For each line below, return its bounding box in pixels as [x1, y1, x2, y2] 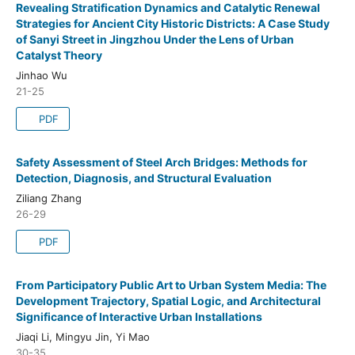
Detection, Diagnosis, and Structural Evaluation [15, 170, 272, 185]
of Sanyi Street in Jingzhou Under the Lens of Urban [15, 32, 294, 46]
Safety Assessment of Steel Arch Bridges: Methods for [15, 155, 307, 169]
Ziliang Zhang [15, 191, 82, 204]
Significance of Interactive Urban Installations [15, 309, 262, 323]
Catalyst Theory [15, 48, 102, 62]
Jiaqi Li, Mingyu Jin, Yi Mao [15, 330, 150, 343]
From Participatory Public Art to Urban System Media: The [15, 277, 326, 292]
